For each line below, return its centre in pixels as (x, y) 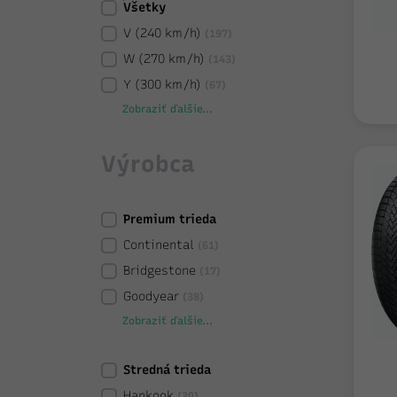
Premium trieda (170, 219)
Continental (159, 245)
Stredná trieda (167, 370)
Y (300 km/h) (162, 85)
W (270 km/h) (164, 59)
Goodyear (151, 296)
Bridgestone (160, 271)
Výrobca (148, 164)
